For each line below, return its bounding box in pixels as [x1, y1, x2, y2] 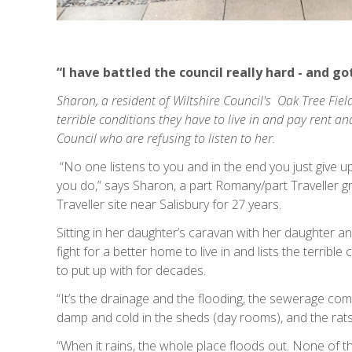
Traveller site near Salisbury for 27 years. [57, 195, 281, 213]
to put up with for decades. [57, 261, 206, 279]
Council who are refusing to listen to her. [57, 129, 276, 147]
